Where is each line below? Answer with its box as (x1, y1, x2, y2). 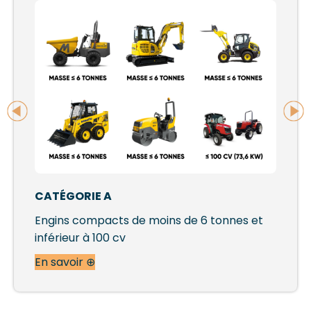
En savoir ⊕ (35, 254, 95, 271)
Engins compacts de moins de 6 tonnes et (35, 212, 263, 229)
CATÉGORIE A (35, 188, 112, 205)
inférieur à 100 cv (35, 230, 126, 246)
